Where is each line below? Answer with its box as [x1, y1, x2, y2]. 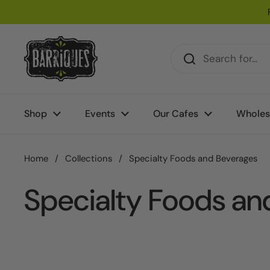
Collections [65, 152, 112, 165]
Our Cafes [153, 107, 198, 120]
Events [85, 107, 115, 120]
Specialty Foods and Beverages [129, 152, 257, 165]
